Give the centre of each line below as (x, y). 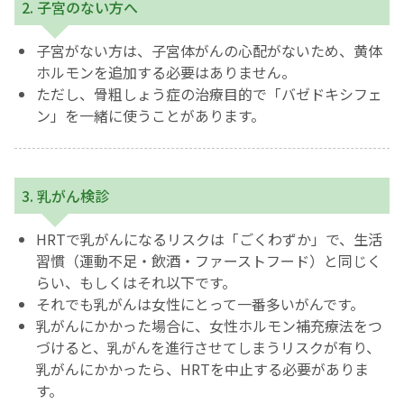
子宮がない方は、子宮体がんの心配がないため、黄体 (209, 51)
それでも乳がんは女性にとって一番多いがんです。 (200, 304)
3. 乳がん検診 (65, 196)
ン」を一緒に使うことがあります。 (151, 116)
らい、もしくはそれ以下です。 (136, 283)
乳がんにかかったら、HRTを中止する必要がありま (202, 369)
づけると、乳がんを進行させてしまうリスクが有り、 (208, 348)
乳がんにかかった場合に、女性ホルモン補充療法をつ (209, 326)
